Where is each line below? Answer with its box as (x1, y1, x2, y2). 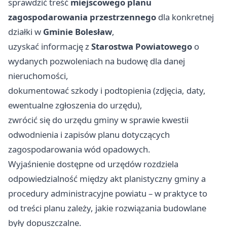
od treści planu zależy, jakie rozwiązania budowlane (8, 202, 206, 214)
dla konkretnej (156, 11, 214, 23)
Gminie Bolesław (43, 25, 112, 37)
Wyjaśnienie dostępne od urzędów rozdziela (8, 158, 178, 170)
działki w (8, 25, 43, 37)
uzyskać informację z (8, 40, 91, 52)
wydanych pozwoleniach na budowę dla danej (8, 55, 185, 67)
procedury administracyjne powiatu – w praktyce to (8, 187, 207, 199)
